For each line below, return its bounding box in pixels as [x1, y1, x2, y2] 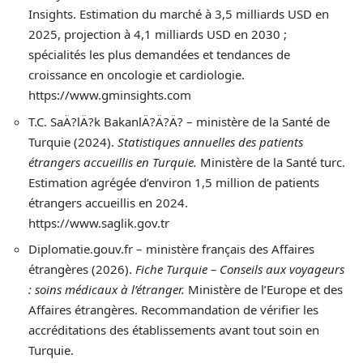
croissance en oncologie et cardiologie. [28, 66, 245, 83]
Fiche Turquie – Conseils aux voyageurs [135, 261, 344, 277]
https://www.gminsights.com [28, 87, 191, 103]
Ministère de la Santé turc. [197, 153, 345, 170]
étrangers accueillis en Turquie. [28, 153, 197, 170]
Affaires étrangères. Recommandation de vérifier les [28, 301, 318, 318]
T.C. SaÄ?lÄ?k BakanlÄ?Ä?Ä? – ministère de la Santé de [28, 113, 330, 130]
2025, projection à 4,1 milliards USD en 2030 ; [28, 26, 287, 42]
